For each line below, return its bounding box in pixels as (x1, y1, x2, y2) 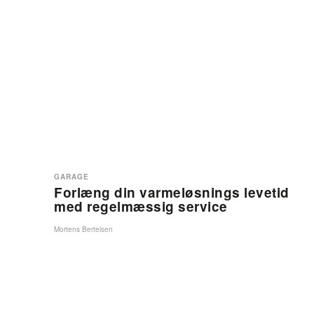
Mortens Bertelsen (54, 224, 113, 234)
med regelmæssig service (54, 197, 228, 216)
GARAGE (54, 172, 89, 182)
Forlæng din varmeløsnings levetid (54, 183, 289, 202)
